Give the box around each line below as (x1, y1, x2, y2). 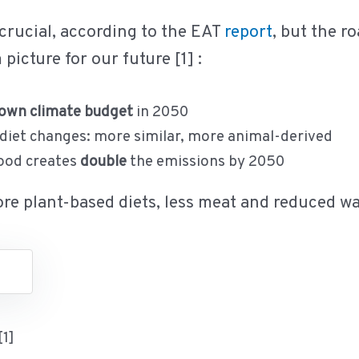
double (79, 151, 127, 171)
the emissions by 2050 (126, 151, 284, 171)
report (224, 22, 272, 44)
